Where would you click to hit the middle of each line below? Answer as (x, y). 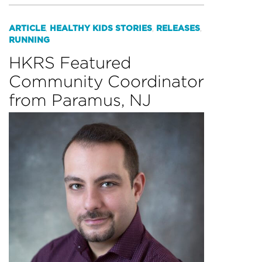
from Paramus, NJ (80, 100)
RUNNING (29, 40)
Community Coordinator (106, 81)
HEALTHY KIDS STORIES (101, 28)
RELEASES (178, 28)
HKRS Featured (70, 62)
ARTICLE (27, 28)
